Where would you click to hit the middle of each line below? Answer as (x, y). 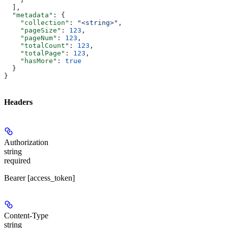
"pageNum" (31, 38)
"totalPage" (35, 53)
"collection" (37, 23)
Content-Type (26, 215)
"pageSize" (33, 31)
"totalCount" (37, 46)
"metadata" (28, 15)
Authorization (26, 142)
